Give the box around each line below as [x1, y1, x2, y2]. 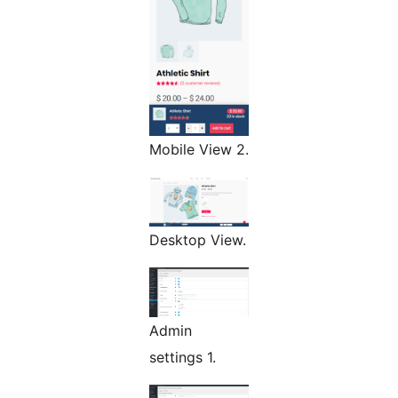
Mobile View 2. [149, 140, 249, 159]
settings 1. [149, 348, 216, 367]
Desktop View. [149, 231, 246, 250]
